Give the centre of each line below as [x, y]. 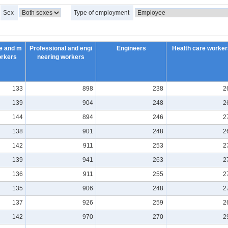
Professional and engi [61, 48]
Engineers [131, 48]
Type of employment [102, 13]
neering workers [61, 57]
